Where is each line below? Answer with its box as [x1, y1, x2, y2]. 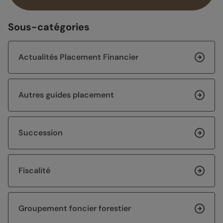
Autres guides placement [18, 90, 114, 101]
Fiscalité [18, 165, 50, 176]
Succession [18, 127, 63, 138]
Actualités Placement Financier [18, 52, 138, 63]
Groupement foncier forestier [18, 203, 131, 214]
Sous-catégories [8, 20, 90, 34]
